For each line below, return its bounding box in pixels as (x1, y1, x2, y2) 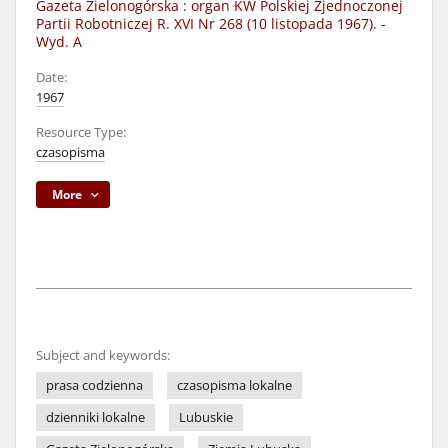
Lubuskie (179, 409, 233, 426)
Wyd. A (36, 32, 82, 51)
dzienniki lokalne (46, 409, 145, 426)
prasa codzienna (46, 377, 143, 394)
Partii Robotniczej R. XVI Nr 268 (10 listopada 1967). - (36, 14, 386, 33)
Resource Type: (36, 124, 126, 141)
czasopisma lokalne (177, 377, 292, 394)
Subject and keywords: (36, 347, 170, 364)
